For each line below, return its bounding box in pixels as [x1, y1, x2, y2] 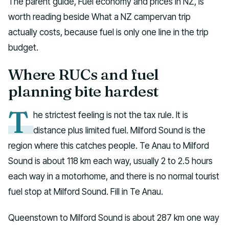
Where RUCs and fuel [8, 65, 159, 84]
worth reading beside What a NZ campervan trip [8, 11, 191, 22]
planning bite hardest [8, 82, 158, 101]
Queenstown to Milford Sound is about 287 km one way [8, 212, 219, 223]
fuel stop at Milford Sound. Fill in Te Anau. [8, 186, 163, 197]
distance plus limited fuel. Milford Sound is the [33, 124, 206, 135]
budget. [8, 42, 38, 53]
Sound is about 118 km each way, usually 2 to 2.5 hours [8, 155, 213, 166]
